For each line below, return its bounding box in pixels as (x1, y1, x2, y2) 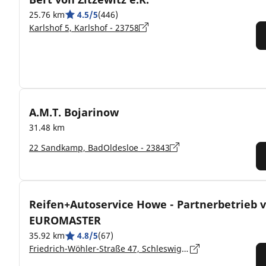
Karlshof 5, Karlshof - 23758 (29, 21, 139, 33)
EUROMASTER (29, 213, 101, 227)
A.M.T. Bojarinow (29, 105, 119, 119)
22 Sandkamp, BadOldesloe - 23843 (29, 141, 170, 153)
